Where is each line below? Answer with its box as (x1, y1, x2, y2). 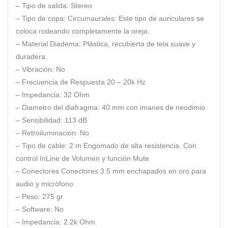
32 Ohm (62, 91, 90, 99)
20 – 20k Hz (105, 78, 146, 87)
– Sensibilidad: (16, 116, 65, 125)
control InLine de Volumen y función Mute (16, 154, 149, 163)
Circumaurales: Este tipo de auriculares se (68, 14, 204, 23)
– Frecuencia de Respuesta (16, 78, 105, 87)
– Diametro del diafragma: (16, 103, 100, 112)
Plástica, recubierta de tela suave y (81, 40, 195, 48)
